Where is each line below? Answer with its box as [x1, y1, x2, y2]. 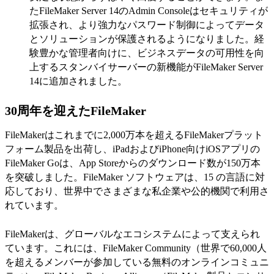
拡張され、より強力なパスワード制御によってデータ [29, 19, 264, 30]
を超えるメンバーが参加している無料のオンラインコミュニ [5, 256, 269, 267]
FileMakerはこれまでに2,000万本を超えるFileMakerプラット [5, 129, 263, 140]
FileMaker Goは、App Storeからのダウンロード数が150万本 [5, 157, 261, 168]
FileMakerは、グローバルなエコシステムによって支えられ [5, 228, 260, 239]
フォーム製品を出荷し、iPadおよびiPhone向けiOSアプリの [5, 143, 260, 154]
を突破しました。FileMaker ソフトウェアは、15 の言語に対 [5, 171, 265, 182]
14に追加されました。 [29, 75, 127, 86]
